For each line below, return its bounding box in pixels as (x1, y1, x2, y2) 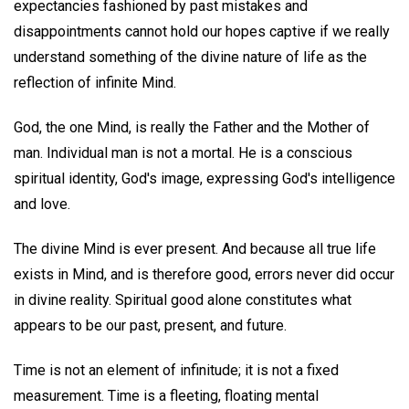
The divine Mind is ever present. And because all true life (14, 239, 376, 257)
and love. (14, 195, 70, 214)
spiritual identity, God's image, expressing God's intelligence (14, 170, 395, 188)
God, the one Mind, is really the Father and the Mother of (14, 119, 370, 137)
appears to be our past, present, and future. (14, 316, 287, 334)
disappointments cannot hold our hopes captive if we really (14, 23, 390, 41)
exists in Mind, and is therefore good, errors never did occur (14, 265, 394, 283)
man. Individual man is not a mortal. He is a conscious (14, 144, 352, 163)
